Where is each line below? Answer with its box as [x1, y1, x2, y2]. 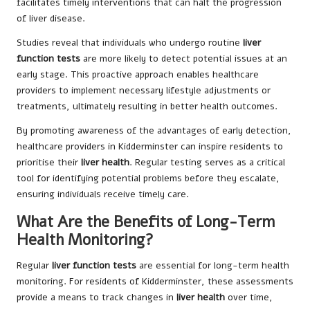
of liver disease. [17, 11, 85, 25]
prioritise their [17, 155, 81, 169]
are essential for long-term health [136, 258, 289, 272]
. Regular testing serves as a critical [129, 155, 285, 169]
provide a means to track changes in [17, 290, 176, 304]
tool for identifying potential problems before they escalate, [17, 171, 280, 185]
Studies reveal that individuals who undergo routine [17, 35, 243, 49]
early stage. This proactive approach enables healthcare [17, 67, 259, 81]
